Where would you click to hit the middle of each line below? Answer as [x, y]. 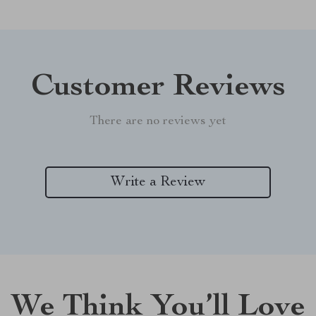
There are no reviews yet [158, 121]
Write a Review [158, 182]
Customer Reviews [158, 88]
